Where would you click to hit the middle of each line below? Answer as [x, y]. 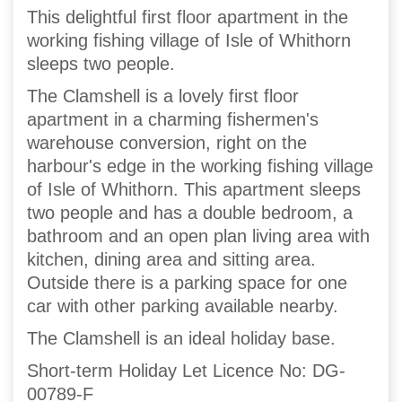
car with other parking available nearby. [183, 306]
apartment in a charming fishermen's [173, 120]
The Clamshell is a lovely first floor [163, 96]
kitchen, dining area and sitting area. [171, 260]
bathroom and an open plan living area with [198, 236]
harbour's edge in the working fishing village [200, 166]
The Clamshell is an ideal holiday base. [181, 339]
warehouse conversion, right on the [167, 143]
